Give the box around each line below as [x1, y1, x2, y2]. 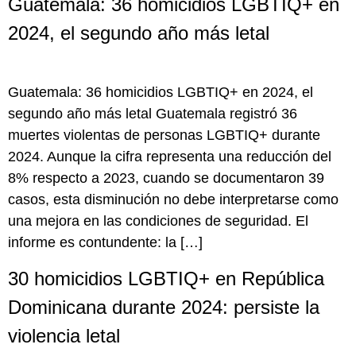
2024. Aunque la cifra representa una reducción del [8, 148, 331, 164]
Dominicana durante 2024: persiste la [8, 296, 319, 319]
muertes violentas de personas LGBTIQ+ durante [8, 126, 320, 143]
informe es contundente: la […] [8, 234, 203, 250]
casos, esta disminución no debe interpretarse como [8, 191, 339, 207]
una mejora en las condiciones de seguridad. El [8, 212, 308, 229]
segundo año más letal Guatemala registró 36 [8, 105, 297, 122]
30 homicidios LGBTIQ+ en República [8, 268, 324, 290]
